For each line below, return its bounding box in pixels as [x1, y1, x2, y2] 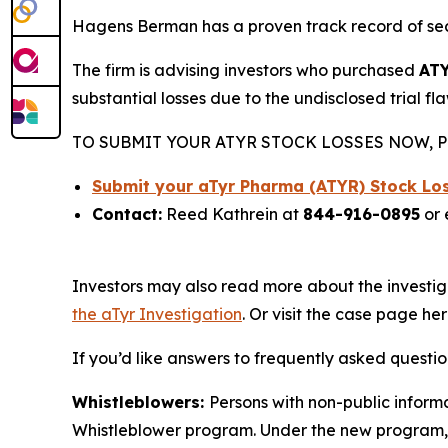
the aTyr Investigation [72, 304, 242, 324]
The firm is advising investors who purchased [72, 60, 419, 80]
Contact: [92, 204, 162, 224]
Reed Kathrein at [162, 204, 303, 224]
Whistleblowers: [72, 392, 209, 412]
